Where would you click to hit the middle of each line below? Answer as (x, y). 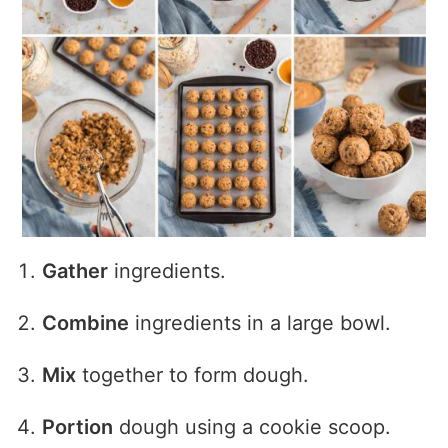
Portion (78, 427)
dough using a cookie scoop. (252, 427)
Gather (75, 270)
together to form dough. (193, 375)
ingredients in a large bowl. (260, 322)
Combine (86, 322)
